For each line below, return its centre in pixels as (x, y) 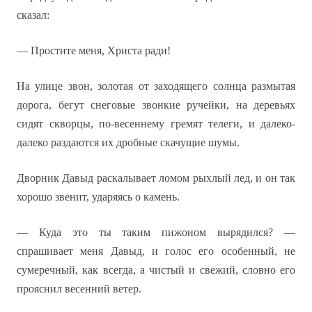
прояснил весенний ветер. (79, 289)
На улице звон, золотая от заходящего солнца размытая (156, 86)
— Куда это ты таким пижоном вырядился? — (156, 232)
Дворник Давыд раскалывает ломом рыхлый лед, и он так (156, 178)
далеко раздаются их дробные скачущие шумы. (128, 142)
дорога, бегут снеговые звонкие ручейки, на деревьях (156, 105)
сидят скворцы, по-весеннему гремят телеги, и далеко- (156, 124)
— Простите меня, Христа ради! (94, 50)
